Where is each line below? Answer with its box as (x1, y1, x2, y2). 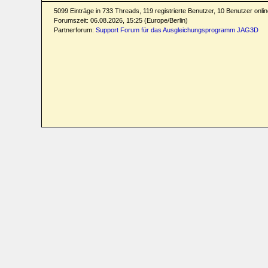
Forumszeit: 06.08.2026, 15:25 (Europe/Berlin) (53, 17, 188, 25)
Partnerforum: (53, 26, 96, 34)
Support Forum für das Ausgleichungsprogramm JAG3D (95, 26, 258, 34)
